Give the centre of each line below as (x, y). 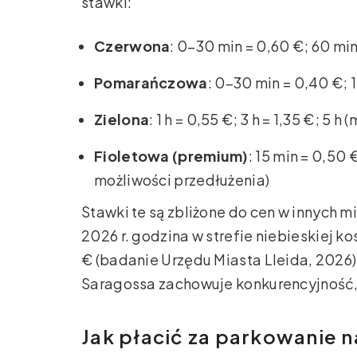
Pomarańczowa (151, 83)
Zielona (122, 120)
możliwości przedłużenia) (182, 180)
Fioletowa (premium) (171, 156)
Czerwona (132, 46)
